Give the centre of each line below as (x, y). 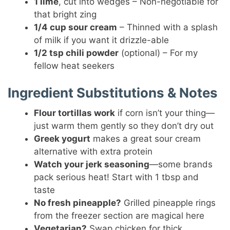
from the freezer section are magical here (119, 216)
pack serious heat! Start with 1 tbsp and (117, 177)
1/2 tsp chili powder (76, 53)
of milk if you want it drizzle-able (102, 40)
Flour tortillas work (75, 113)
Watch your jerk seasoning (92, 165)
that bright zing (65, 14)
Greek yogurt (62, 139)
